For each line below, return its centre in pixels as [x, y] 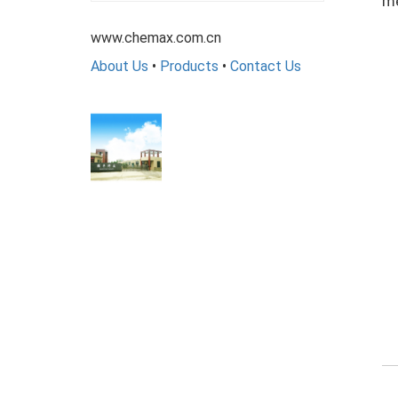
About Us [119, 66]
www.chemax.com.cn [156, 37]
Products [189, 66]
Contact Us [266, 66]
